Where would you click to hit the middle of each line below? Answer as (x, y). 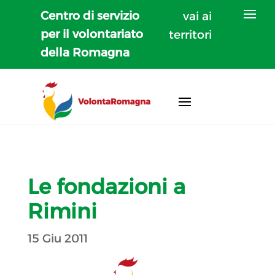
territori (191, 35)
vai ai (198, 16)
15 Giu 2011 (57, 238)
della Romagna (85, 52)
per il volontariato (92, 34)
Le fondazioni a (106, 186)
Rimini (62, 211)
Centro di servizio (90, 16)
